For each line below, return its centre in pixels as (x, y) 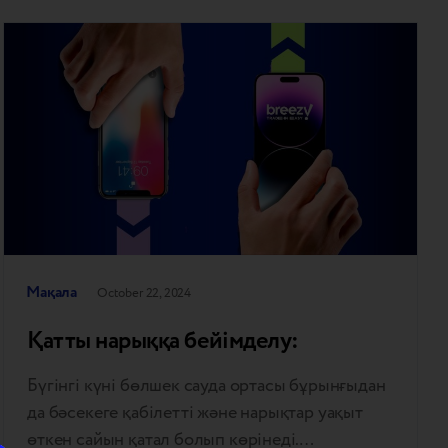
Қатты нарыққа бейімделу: (163, 341)
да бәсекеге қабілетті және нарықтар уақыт (195, 412)
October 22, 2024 (144, 292)
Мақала (52, 292)
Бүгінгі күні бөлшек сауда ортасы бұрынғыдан (206, 385)
